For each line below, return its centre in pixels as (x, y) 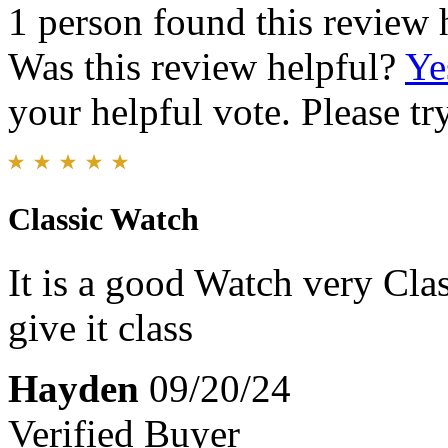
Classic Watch (103, 218)
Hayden (73, 389)
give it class (100, 328)
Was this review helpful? (206, 66)
